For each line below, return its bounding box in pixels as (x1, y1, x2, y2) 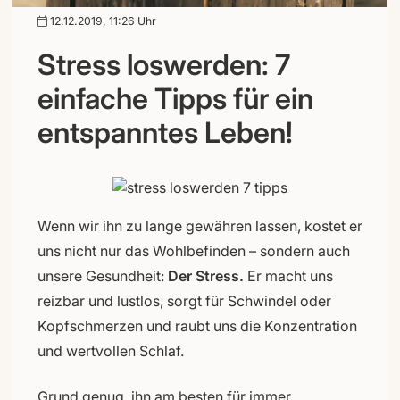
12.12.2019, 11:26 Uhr (47, 13, 156, 28)
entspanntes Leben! (37, 114, 293, 150)
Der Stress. (168, 266, 244, 285)
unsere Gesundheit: (37, 266, 168, 285)
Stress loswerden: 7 (37, 46, 290, 82)
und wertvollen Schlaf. (37, 341, 184, 360)
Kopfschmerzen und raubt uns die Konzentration (37, 316, 357, 335)
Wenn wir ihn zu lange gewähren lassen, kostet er (37, 216, 362, 235)
